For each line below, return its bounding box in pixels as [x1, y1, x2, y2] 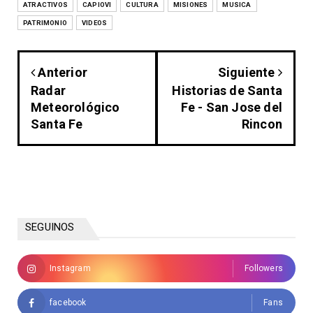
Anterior [35, 65, 88, 80]
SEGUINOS [25, 221, 75, 234]
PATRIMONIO [23, 19, 67, 27]
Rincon [241, 117, 282, 132]
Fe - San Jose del [180, 100, 282, 115]
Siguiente [217, 65, 278, 80]
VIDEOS [82, 19, 108, 27]
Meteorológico [31, 100, 120, 115]
